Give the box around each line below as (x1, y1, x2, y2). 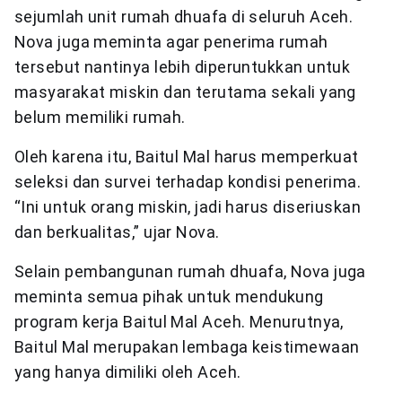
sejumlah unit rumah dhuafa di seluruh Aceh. (14, 6, 354, 26)
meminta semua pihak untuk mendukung (14, 286, 324, 306)
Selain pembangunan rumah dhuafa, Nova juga (14, 261, 366, 281)
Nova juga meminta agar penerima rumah (14, 31, 328, 51)
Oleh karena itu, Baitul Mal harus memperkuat (14, 146, 359, 166)
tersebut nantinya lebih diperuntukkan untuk (14, 57, 351, 76)
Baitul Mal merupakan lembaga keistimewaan (14, 336, 360, 356)
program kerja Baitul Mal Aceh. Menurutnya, (14, 311, 344, 331)
